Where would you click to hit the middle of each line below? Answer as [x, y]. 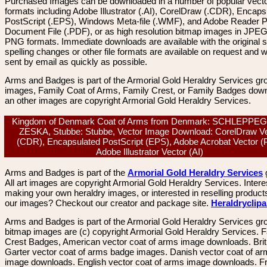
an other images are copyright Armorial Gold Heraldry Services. [128, 100]
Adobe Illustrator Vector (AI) [152, 152]
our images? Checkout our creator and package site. [108, 203]
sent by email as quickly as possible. [76, 62]
